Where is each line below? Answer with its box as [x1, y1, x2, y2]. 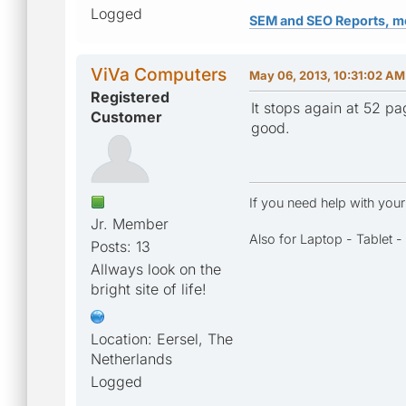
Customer [91, 107, 162, 126]
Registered [91, 87, 169, 106]
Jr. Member [91, 214, 169, 233]
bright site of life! [91, 279, 207, 298]
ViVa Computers [91, 63, 227, 85]
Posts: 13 [91, 237, 150, 256]
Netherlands [91, 349, 172, 368]
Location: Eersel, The [91, 329, 233, 348]
